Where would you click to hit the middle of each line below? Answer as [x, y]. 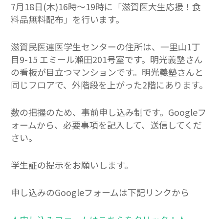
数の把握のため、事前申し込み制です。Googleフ [109, 112]
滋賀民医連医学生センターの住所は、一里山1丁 [106, 47]
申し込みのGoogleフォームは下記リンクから [100, 192]
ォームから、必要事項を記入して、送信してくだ [107, 125]
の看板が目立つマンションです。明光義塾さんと [107, 72]
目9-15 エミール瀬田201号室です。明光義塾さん [107, 59]
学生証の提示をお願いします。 [72, 165]
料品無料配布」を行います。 [68, 19]
